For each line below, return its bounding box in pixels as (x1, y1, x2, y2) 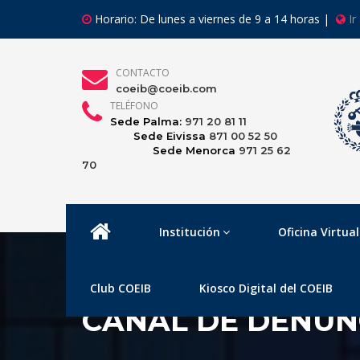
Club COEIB (90, 280, 152, 296)
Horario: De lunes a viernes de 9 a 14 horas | (92, 11, 336, 27)
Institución (159, 224, 221, 239)
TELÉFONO (109, 99, 158, 112)
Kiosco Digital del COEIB (199, 280, 333, 296)
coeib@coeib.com (115, 82, 217, 95)
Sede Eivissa (82, 129, 209, 142)
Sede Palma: (109, 115, 185, 128)
